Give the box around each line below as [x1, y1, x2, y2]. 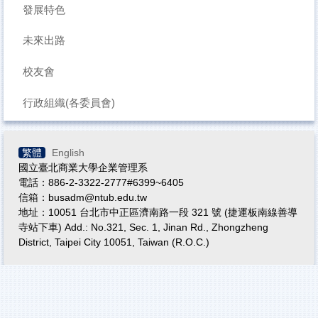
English [52, 147, 84, 159]
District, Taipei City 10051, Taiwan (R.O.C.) [18, 236, 209, 248]
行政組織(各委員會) [22, 96, 115, 109]
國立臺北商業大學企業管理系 [18, 162, 148, 174]
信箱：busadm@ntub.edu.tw [18, 192, 147, 204]
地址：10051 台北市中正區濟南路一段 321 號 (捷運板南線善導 [18, 207, 297, 219]
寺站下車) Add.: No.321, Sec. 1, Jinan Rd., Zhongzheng [18, 221, 268, 234]
